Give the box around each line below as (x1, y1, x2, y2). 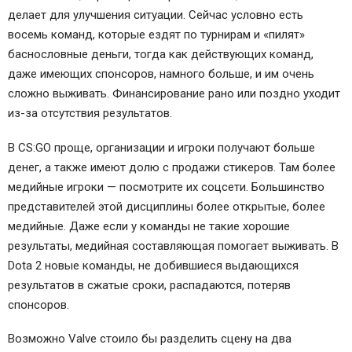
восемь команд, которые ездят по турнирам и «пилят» (8, 27, 305, 42)
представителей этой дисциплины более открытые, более (8, 199, 325, 214)
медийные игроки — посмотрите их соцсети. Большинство (8, 179, 324, 194)
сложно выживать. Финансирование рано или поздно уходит (8, 86, 340, 101)
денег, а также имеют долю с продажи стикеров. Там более (8, 159, 335, 174)
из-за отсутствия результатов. (8, 105, 172, 120)
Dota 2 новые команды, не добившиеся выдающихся (8, 258, 299, 273)
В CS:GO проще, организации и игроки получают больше (8, 140, 315, 155)
